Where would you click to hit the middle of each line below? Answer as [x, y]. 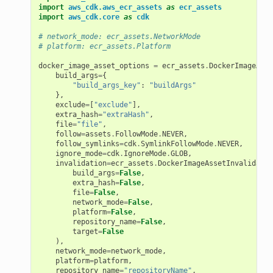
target [85, 231]
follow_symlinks [87, 144]
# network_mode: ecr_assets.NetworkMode [119, 36]
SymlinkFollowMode [177, 144]
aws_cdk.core [94, 17]
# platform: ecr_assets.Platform [104, 46]
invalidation [81, 163]
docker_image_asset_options [94, 66]
